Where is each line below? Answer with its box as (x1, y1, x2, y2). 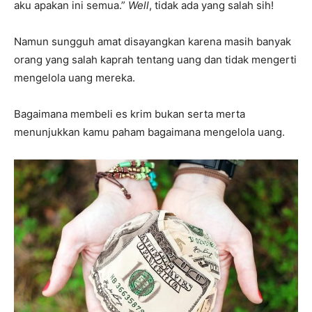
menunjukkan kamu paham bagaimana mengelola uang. (14, 125, 285, 139)
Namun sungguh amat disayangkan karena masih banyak (14, 35, 291, 48)
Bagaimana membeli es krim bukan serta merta (14, 107, 245, 120)
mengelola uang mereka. (14, 71, 135, 84)
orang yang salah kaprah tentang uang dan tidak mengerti (14, 53, 297, 66)
